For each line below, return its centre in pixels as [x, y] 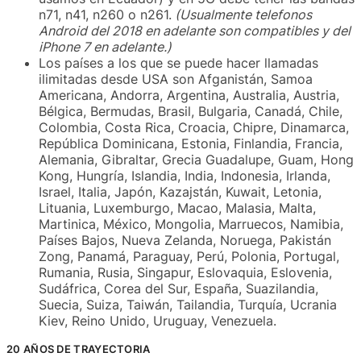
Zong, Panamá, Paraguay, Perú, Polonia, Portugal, [189, 257]
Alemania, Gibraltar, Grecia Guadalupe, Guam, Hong [196, 160]
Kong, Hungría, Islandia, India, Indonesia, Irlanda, [185, 176]
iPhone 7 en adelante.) [105, 47]
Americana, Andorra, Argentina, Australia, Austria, [189, 95]
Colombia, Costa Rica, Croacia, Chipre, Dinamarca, [194, 128]
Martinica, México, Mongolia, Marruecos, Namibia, [191, 224]
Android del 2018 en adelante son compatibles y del [195, 31]
